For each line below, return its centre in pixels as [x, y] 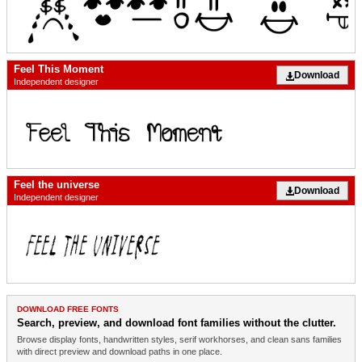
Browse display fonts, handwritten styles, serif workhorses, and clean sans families [179, 339]
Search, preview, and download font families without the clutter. [177, 322]
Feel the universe [57, 184]
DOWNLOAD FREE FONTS [68, 309]
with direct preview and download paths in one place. [120, 351]
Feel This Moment [59, 69]
